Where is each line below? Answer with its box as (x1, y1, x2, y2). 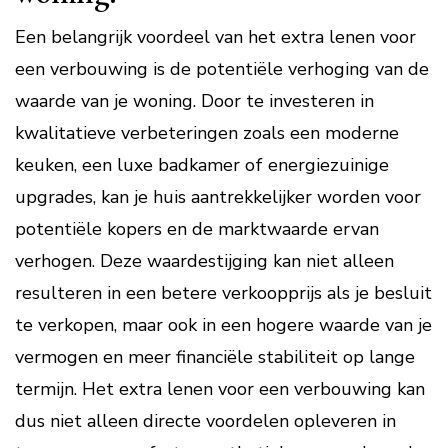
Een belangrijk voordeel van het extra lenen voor (15, 25, 416, 49)
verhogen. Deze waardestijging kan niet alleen (15, 249, 394, 273)
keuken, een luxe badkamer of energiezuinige (15, 153, 389, 177)
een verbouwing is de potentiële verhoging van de (15, 57, 429, 81)
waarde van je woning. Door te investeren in (15, 89, 374, 113)
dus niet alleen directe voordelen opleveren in (15, 409, 396, 433)
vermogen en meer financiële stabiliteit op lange (15, 345, 415, 369)
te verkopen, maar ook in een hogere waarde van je (15, 313, 432, 337)
